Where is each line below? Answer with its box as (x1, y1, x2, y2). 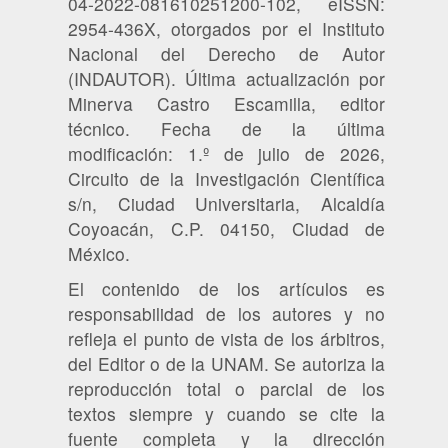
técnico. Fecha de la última (68, 116, 385, 142)
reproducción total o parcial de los (68, 376, 385, 402)
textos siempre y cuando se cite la (68, 401, 385, 427)
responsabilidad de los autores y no (68, 301, 385, 327)
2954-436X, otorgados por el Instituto (68, 16, 385, 42)
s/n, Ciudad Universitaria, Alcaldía (68, 191, 385, 217)
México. (68, 241, 130, 267)
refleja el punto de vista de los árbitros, (68, 326, 385, 352)
